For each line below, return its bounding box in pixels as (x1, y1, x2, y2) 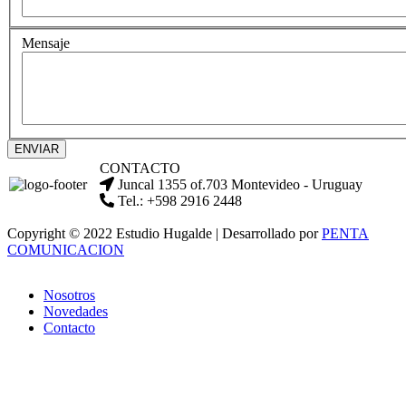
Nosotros (43, 287, 95, 303)
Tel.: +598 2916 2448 (118, 193, 242, 208)
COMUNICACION (7, 242, 124, 257)
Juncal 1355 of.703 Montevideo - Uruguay (118, 177, 362, 192)
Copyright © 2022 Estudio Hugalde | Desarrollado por (7, 226, 322, 241)
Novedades (43, 304, 108, 319)
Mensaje (22, 35, 70, 51)
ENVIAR (14, 142, 59, 156)
